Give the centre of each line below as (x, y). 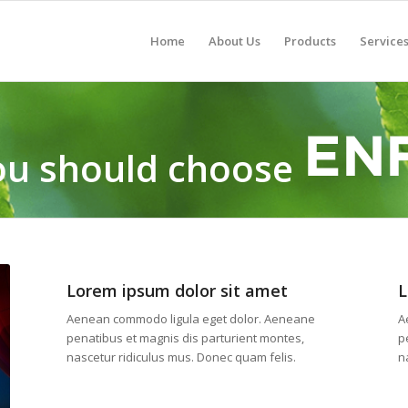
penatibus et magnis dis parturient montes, (185, 338)
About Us (235, 41)
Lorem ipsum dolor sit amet (177, 291)
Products (311, 41)
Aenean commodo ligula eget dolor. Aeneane (190, 319)
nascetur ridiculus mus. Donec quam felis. (181, 357)
